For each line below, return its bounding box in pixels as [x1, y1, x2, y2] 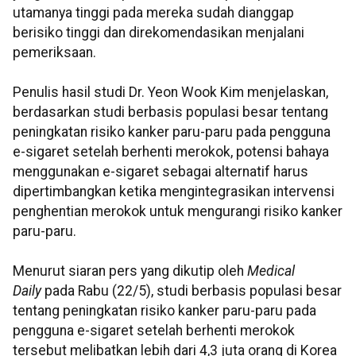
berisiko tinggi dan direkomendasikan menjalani [13, 25, 304, 41]
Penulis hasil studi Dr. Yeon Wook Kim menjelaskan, [13, 84, 328, 101]
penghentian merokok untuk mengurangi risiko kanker [13, 203, 342, 220]
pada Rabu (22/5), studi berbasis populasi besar [41, 283, 342, 300]
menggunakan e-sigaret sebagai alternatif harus [13, 164, 308, 180]
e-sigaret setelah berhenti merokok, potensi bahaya [13, 144, 329, 161]
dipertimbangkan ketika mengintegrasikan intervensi [13, 184, 335, 200]
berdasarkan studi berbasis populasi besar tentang [13, 104, 328, 121]
